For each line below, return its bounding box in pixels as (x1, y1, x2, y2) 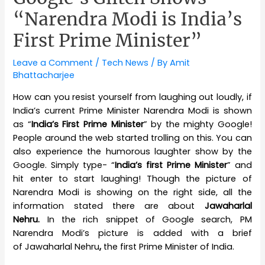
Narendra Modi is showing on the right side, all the (13, 186, 252, 198)
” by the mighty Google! (143, 118, 252, 130)
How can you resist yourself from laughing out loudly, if (13, 91, 252, 103)
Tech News (102, 57, 149, 69)
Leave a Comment (13, 57, 93, 69)
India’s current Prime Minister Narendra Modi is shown (13, 104, 252, 117)
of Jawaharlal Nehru (13, 240, 100, 253)
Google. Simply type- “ (13, 159, 115, 171)
